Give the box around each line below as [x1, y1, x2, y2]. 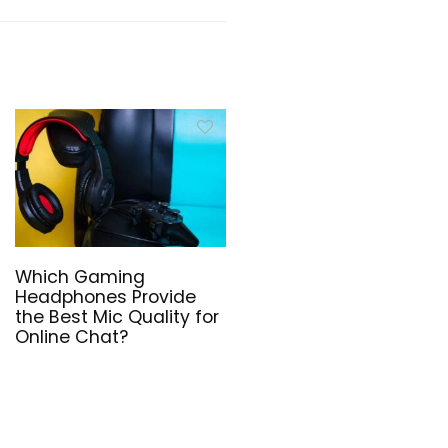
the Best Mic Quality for [14, 305, 219, 330]
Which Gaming [14, 265, 145, 290]
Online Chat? [14, 325, 128, 350]
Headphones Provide [14, 285, 196, 310]
